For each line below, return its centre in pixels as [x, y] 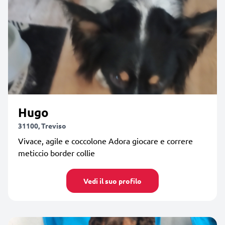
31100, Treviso [42, 125]
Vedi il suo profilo [113, 181]
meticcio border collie [57, 152]
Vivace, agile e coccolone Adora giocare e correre [105, 140]
